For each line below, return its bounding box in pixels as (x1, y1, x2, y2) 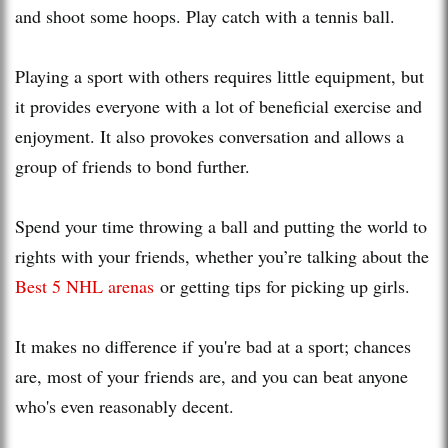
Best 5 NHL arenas (15, 273, 154, 298)
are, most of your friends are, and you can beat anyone (15, 363, 408, 388)
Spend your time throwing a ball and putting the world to (15, 213, 427, 238)
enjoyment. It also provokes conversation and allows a (15, 123, 404, 148)
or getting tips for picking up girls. (154, 273, 416, 298)
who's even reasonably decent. (15, 393, 234, 418)
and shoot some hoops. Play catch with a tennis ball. (15, 3, 401, 28)
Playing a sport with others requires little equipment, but (15, 63, 424, 88)
